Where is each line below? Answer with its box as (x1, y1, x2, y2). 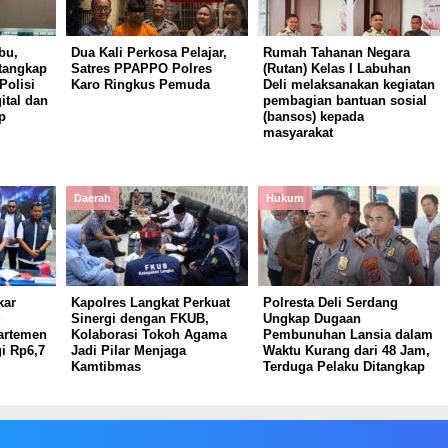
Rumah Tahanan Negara (262, 45, 410, 60)
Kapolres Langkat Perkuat (70, 295, 230, 310)
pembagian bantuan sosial (262, 93, 427, 108)
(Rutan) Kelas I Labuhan (262, 61, 411, 76)
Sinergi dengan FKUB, (70, 311, 209, 326)
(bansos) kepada (262, 109, 364, 124)
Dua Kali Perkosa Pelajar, (70, 45, 227, 60)
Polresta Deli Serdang (262, 295, 398, 310)
